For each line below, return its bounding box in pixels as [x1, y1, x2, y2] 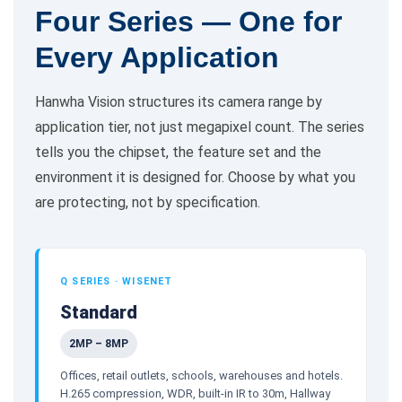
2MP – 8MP [69, 336, 128, 350]
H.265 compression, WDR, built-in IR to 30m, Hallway [60, 386, 330, 400]
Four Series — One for [35, 4, 342, 38]
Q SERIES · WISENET [60, 275, 173, 287]
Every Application [35, 40, 279, 74]
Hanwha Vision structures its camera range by [35, 92, 322, 110]
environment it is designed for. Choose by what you [35, 168, 355, 186]
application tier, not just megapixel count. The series [35, 118, 364, 135]
